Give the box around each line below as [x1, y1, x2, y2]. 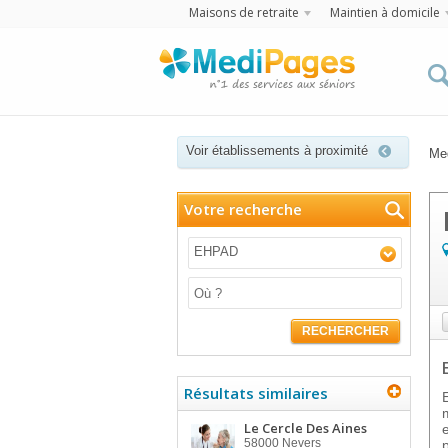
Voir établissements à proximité [186, 143, 368, 158]
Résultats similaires [184, 383, 328, 403]
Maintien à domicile [329, 4, 440, 21]
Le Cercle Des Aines [244, 419, 367, 437]
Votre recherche [184, 199, 302, 219]
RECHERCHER [302, 324, 389, 338]
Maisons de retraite [188, 4, 299, 21]
